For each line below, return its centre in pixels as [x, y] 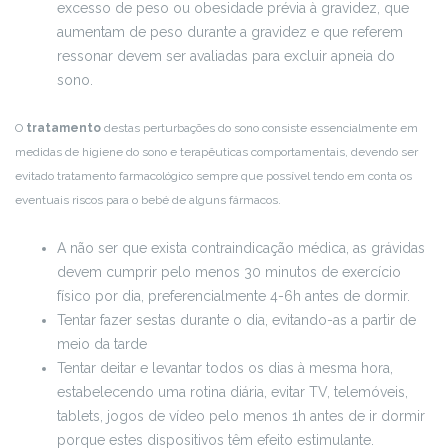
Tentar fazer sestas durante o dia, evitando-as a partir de [236, 320]
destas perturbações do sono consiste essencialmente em [259, 128]
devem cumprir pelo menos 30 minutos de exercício [229, 272]
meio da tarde [102, 344]
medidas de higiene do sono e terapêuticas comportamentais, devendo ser [216, 152]
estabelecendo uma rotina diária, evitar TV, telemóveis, [232, 392]
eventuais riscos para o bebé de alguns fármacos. [148, 200]
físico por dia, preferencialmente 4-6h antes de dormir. [233, 296]
